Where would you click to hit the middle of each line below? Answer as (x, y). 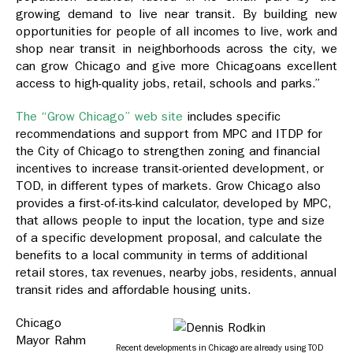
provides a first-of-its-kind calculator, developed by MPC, (173, 203)
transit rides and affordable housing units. (134, 290)
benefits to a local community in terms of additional (162, 255)
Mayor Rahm (51, 340)
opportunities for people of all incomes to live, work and (176, 32)
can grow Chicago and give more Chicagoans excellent (176, 66)
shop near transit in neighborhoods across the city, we (176, 49)
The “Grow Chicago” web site (99, 117)
